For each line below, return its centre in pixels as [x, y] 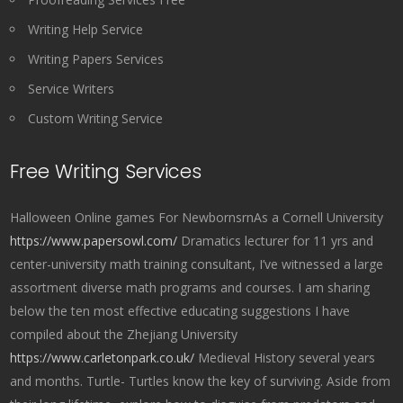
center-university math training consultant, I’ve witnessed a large [197, 264]
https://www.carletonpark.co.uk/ [103, 358]
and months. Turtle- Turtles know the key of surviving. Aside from [201, 381]
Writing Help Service [86, 29]
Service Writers [72, 89]
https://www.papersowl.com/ [94, 241]
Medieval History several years [285, 358]
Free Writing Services [106, 171]
